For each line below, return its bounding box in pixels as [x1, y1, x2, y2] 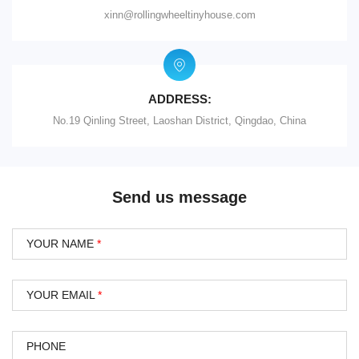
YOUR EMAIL [26, 288, 98, 302]
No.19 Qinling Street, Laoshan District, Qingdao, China [53, 115, 306, 127]
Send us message [112, 188, 247, 207]
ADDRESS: [147, 92, 212, 107]
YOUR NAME [26, 237, 97, 251]
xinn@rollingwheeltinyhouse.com [103, 9, 256, 22]
